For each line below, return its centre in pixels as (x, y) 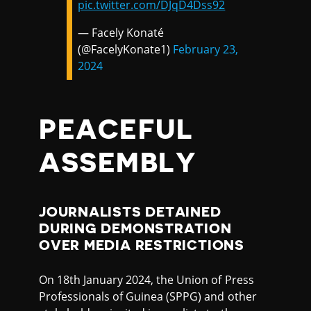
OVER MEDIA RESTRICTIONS (142, 245)
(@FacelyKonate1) (126, 50)
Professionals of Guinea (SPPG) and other (148, 297)
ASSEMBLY (118, 163)
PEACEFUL (116, 130)
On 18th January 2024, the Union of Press (146, 280)
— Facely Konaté (121, 33)
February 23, (206, 50)
